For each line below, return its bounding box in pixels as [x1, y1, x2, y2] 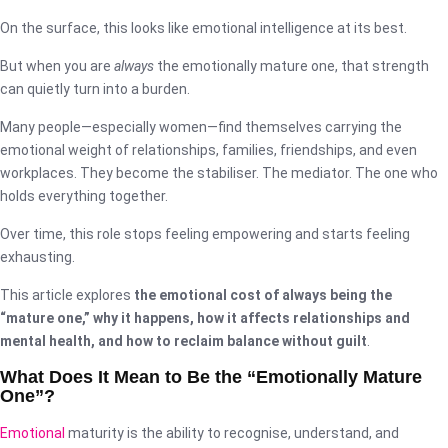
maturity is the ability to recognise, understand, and [65, 424, 399, 441]
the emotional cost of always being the [134, 286, 392, 303]
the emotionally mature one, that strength [154, 57, 429, 74]
